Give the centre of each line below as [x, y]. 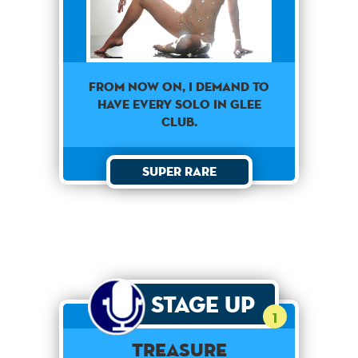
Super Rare [179, 171]
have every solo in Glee [179, 104]
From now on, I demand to [179, 86]
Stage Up [203, 304]
